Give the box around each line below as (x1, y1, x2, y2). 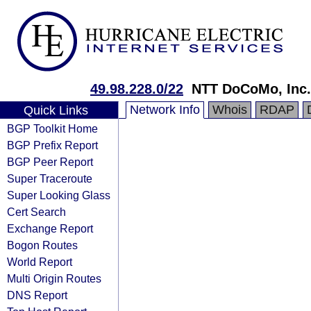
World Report (7, 255, 72, 268)
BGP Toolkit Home (7, 122, 98, 135)
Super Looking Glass (7, 189, 110, 201)
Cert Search (7, 205, 66, 218)
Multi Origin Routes (7, 272, 101, 285)
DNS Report (7, 289, 67, 301)
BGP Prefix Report (7, 139, 98, 151)
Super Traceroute (7, 172, 92, 185)
